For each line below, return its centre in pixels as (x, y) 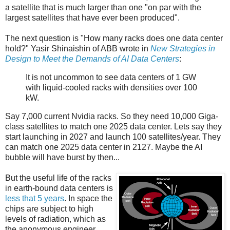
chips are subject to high (49, 208)
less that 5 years (35, 198)
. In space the (88, 198)
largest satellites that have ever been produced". (92, 18)
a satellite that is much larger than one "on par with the (103, 8)
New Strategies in (183, 49)
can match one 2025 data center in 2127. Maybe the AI (104, 147)
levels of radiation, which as (55, 219)
